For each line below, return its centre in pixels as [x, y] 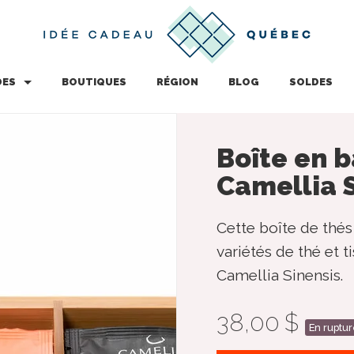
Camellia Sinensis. [280, 275]
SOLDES [311, 82]
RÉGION [177, 82]
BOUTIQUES [94, 82]
